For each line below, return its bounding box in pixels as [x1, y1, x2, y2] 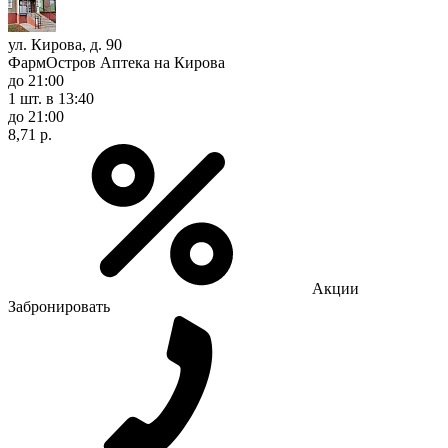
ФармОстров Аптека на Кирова [8, 53, 225, 71]
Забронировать [8, 297, 110, 315]
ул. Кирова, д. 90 [8, 35, 122, 53]
